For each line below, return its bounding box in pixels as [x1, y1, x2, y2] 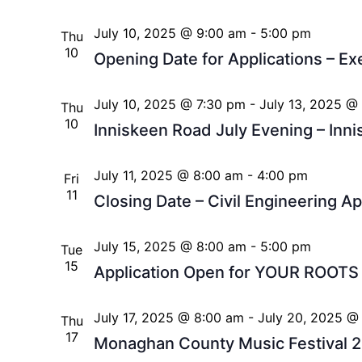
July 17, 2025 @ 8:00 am [93, 309, 244, 326]
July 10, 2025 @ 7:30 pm [93, 96, 246, 113]
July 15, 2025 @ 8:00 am [93, 238, 246, 255]
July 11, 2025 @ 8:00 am [93, 167, 243, 184]
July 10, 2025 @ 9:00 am [93, 25, 246, 42]
